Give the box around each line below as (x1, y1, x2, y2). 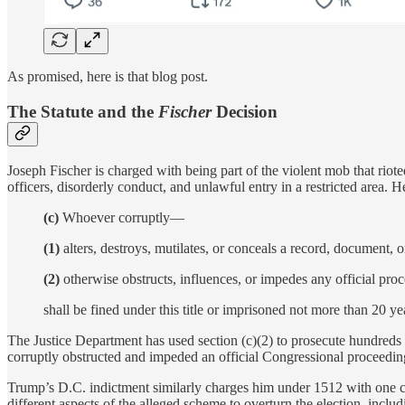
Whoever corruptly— (62, 210, 184, 226)
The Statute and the (7, 101, 158, 121)
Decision (216, 101, 278, 121)
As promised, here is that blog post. (7, 68, 208, 84)
